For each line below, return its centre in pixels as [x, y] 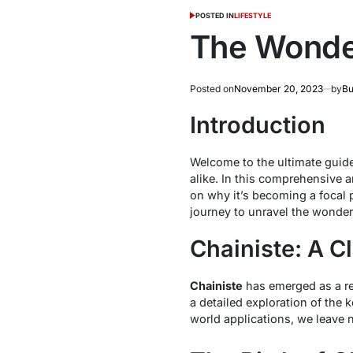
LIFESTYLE [253, 16]
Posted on [212, 89]
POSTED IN [215, 16]
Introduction [257, 124]
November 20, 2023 [278, 89]
